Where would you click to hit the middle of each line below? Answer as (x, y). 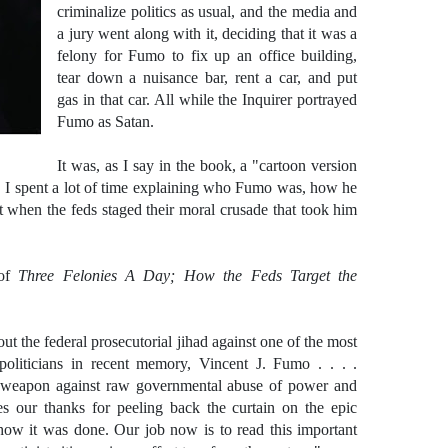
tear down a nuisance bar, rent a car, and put (207, 77)
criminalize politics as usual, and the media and (207, 11)
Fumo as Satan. (105, 121)
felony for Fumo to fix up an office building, (207, 55)
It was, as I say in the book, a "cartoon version (207, 165)
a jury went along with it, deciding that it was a (207, 33)
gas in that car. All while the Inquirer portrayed (207, 99)
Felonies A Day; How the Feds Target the (210, 275)
